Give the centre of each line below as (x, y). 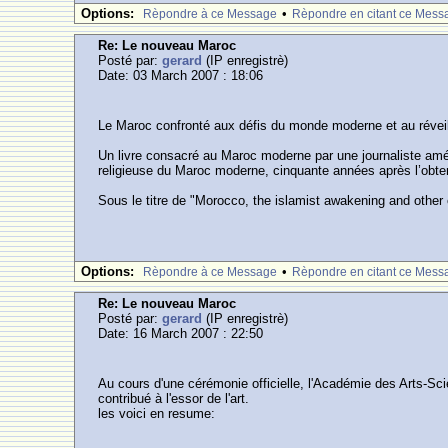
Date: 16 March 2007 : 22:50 (181, 333)
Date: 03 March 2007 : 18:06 (181, 75)
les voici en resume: (157, 413)
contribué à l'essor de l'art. (174, 398)
